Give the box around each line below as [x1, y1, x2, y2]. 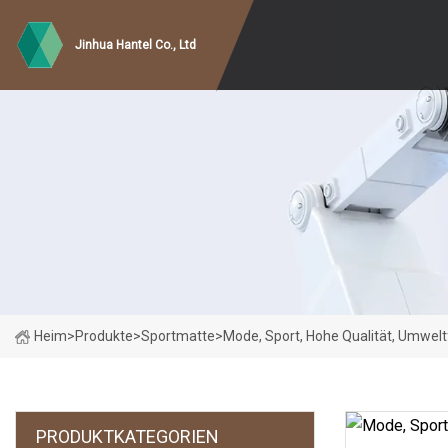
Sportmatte [141, 328, 215, 344]
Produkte [75, 328, 133, 344]
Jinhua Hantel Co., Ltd [75, 38, 196, 52]
